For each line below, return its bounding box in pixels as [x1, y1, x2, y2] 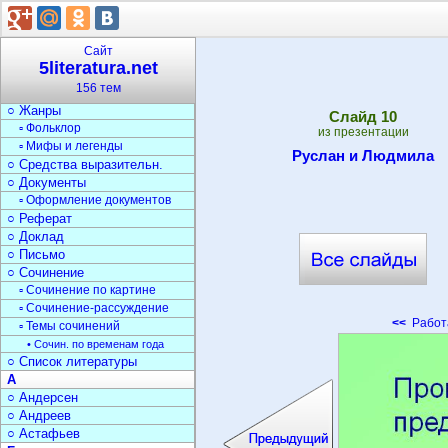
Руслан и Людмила [292, 147, 434, 164]
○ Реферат [7, 211, 72, 226]
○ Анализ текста [7, 67, 106, 82]
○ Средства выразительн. [7, 157, 163, 172]
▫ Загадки [19, 13, 70, 27]
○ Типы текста [7, 49, 92, 64]
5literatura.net [38, 58, 158, 78]
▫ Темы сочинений [19, 319, 120, 333]
